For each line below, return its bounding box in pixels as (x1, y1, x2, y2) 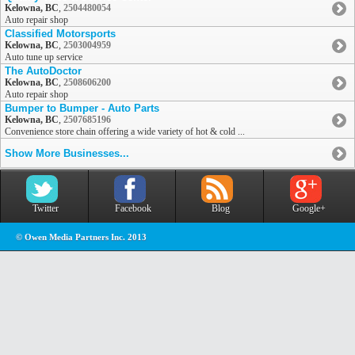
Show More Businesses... (5, 147, 129, 160)
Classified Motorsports (5, 28, 116, 40)
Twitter (32, 203, 59, 215)
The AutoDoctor (5, 65, 82, 78)
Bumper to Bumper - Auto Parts (5, 102, 159, 115)
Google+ (292, 203, 326, 215)
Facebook (114, 203, 151, 215)
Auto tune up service (5, 52, 82, 63)
